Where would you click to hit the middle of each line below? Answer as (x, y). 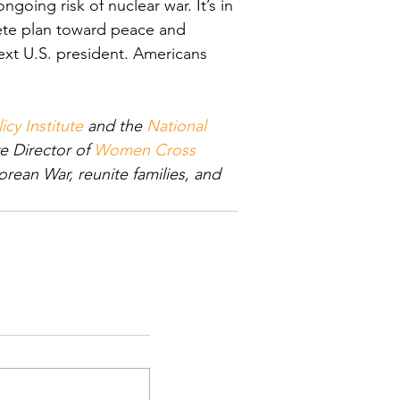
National (179, 126)
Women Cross (147, 150)
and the (115, 126)
